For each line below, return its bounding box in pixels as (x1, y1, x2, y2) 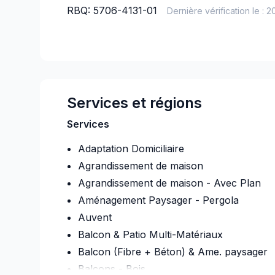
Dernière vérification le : (166, 6, 264, 16)
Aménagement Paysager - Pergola (77, 194, 239, 206)
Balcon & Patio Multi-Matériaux (77, 228, 223, 241)
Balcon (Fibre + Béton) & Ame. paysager (77, 246, 268, 258)
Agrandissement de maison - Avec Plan (77, 177, 261, 189)
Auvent (77, 211, 112, 223)
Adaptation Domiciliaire (77, 142, 184, 155)
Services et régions (66, 94, 202, 112)
